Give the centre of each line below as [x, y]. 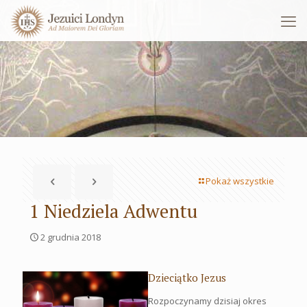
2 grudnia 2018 [71, 237]
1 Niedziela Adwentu [113, 211]
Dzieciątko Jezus [187, 278]
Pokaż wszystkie [240, 181]
